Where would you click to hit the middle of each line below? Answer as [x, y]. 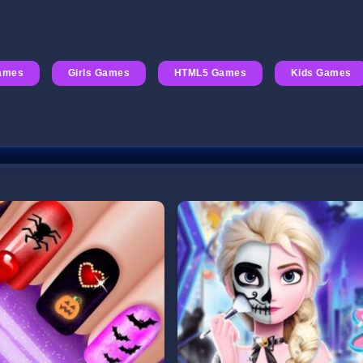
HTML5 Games [210, 73]
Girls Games [99, 73]
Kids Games [321, 73]
